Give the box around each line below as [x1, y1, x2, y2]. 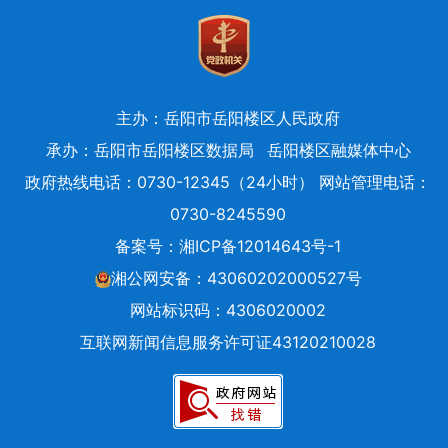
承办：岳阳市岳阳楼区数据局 [45, 139, 254, 160]
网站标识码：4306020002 [130, 299, 326, 320]
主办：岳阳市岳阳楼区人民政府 [116, 107, 340, 128]
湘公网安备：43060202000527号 [110, 267, 362, 288]
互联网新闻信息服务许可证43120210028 [80, 331, 376, 352]
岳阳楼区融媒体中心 [266, 139, 411, 160]
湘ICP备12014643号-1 [179, 235, 341, 256]
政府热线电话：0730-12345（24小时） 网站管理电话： [25, 171, 431, 192]
